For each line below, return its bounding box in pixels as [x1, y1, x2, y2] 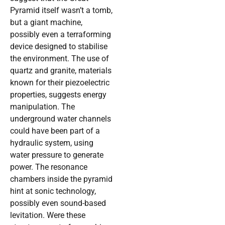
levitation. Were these [10, 210, 85, 220]
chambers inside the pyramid [10, 174, 113, 184]
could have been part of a [10, 126, 100, 136]
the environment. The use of [10, 54, 109, 64]
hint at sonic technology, [10, 186, 96, 196]
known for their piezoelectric [10, 78, 109, 88]
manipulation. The [10, 102, 75, 112]
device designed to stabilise [10, 42, 107, 52]
